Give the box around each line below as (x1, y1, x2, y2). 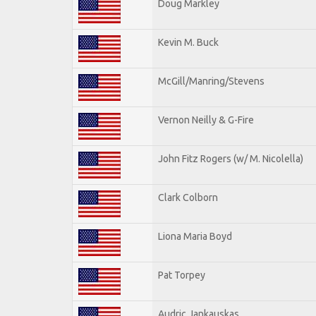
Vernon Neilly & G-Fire (158, 114, 254, 126)
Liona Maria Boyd (158, 230, 232, 242)
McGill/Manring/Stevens (158, 75, 265, 87)
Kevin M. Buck (158, 36, 219, 48)
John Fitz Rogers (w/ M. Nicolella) (158, 152, 303, 164)
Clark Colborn (158, 191, 218, 203)
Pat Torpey (158, 269, 205, 281)
